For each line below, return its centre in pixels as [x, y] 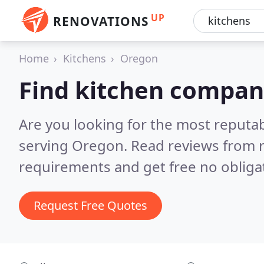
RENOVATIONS [101, 21]
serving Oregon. [75, 145]
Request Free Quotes [90, 205]
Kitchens [85, 58]
